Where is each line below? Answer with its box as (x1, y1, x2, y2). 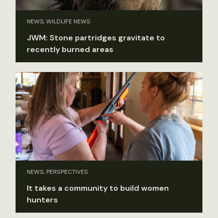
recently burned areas (27, 44, 113, 54)
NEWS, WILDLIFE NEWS (27, 17, 91, 25)
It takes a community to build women (27, 183, 169, 194)
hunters (27, 195, 58, 205)
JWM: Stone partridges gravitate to (27, 32, 165, 43)
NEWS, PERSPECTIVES (27, 168, 88, 176)
